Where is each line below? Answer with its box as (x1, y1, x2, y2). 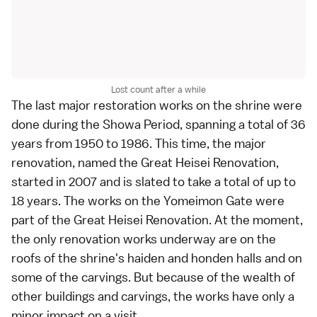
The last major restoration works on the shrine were (11, 97, 302, 114)
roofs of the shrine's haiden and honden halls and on (11, 250, 302, 267)
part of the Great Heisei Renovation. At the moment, (11, 212, 303, 229)
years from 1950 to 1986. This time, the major (11, 135, 266, 152)
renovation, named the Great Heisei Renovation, (11, 154, 279, 171)
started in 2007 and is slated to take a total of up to (11, 173, 296, 190)
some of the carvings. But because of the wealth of (11, 269, 295, 286)
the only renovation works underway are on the (11, 231, 276, 248)
